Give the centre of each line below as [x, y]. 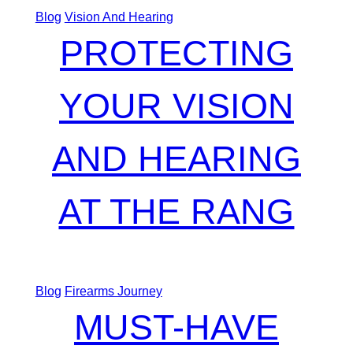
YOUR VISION [176, 105]
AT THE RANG [176, 211]
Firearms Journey [113, 291]
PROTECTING [176, 52]
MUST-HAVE [176, 327]
